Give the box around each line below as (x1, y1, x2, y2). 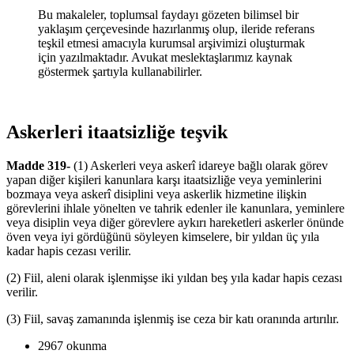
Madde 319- (6, 158, 73, 172)
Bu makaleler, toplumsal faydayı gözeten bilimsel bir (38, 7, 299, 21)
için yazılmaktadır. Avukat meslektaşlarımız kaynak (38, 50, 292, 64)
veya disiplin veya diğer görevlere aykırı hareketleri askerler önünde (6, 215, 344, 229)
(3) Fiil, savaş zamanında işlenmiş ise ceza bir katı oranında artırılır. (6, 311, 339, 326)
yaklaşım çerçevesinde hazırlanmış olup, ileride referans (38, 21, 314, 36)
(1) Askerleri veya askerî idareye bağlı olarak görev (73, 158, 328, 172)
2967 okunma (38, 338, 107, 352)
